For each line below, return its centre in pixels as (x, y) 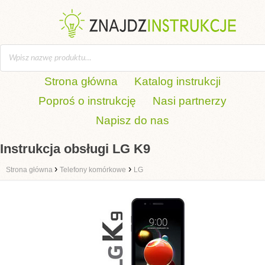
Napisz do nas (132, 120)
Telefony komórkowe (93, 170)
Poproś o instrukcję (87, 101)
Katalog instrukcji (177, 81)
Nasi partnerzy (190, 101)
